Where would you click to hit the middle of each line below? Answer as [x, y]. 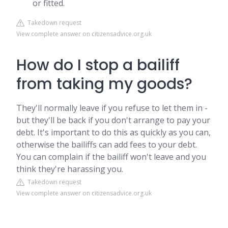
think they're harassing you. [70, 169]
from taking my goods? [104, 84]
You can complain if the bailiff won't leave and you [111, 157]
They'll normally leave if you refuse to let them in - [112, 108]
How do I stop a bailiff [98, 65]
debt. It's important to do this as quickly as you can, [113, 132]
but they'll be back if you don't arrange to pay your [113, 120]
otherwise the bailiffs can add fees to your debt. [107, 145]
